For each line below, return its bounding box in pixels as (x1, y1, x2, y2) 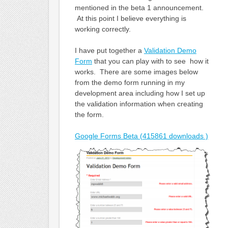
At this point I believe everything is (74, 14, 186, 22)
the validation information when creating (74, 99, 203, 108)
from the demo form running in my (74, 78, 185, 87)
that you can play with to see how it (92, 56, 209, 65)
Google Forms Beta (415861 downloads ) (74, 131, 208, 140)
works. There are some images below (74, 67, 198, 76)
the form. (74, 110, 104, 119)
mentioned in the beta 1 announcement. (74, 3, 204, 12)
